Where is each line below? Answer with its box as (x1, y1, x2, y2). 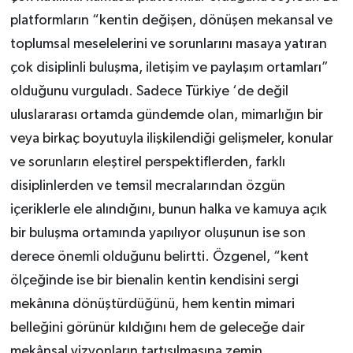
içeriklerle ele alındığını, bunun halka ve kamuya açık (9, 203, 327, 217)
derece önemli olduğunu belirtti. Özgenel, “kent (9, 250, 309, 265)
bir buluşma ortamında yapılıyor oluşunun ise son (9, 226, 306, 241)
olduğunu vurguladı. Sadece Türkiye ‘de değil (9, 84, 288, 99)
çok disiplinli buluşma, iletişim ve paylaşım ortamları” (9, 61, 329, 76)
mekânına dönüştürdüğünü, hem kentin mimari (9, 297, 295, 312)
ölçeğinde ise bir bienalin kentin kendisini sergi (9, 273, 299, 288)
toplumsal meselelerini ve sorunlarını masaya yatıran (9, 37, 327, 52)
